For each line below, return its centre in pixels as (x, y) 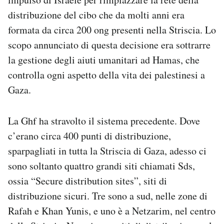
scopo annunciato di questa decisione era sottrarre (109, 45)
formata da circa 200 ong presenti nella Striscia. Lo (112, 30)
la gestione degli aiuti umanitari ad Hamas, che (104, 60)
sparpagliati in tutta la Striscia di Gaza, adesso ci (107, 151)
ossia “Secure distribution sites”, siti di (87, 181)
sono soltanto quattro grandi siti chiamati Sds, (101, 166)
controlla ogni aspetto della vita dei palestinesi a (106, 75)
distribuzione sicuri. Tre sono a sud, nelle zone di (108, 196)
